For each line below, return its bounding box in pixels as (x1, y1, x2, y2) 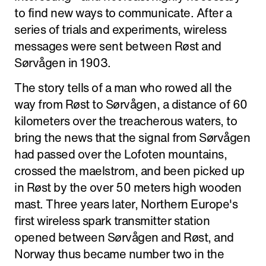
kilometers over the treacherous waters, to (14, 112, 237, 129)
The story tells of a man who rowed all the (14, 79, 232, 96)
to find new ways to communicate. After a (14, 4, 232, 21)
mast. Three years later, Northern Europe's (14, 195, 237, 213)
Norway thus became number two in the (14, 245, 224, 262)
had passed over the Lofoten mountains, (14, 145, 227, 163)
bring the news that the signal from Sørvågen (14, 129, 250, 146)
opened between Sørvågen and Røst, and (14, 229, 234, 246)
